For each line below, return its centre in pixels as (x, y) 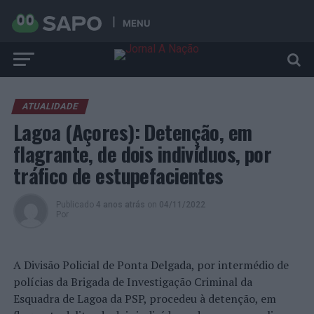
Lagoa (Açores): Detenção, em (132, 132)
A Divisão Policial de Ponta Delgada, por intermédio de (151, 265)
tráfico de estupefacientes (118, 175)
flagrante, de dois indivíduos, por (142, 153)
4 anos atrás (120, 205)
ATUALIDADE (50, 106)
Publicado (75, 205)
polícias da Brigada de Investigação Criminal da (132, 282)
